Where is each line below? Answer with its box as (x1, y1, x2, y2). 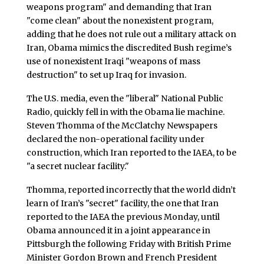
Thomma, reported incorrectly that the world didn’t (26, 184, 236, 195)
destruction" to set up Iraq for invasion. (26, 70, 186, 81)
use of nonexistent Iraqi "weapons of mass (26, 56, 200, 67)
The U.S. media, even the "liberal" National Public (26, 93, 223, 104)
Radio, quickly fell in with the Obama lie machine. (26, 106, 225, 117)
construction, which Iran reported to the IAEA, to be (26, 147, 236, 158)
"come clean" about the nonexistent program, (26, 15, 213, 27)
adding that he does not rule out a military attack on (26, 29, 236, 40)
